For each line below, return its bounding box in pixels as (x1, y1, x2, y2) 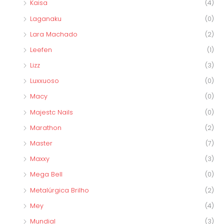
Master (30, 139, 52, 148)
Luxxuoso (30, 76, 59, 85)
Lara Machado (30, 29, 77, 38)
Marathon (30, 123, 61, 132)
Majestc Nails (30, 107, 73, 116)
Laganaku (30, 14, 61, 23)
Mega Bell (30, 170, 62, 179)
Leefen (30, 45, 52, 54)
